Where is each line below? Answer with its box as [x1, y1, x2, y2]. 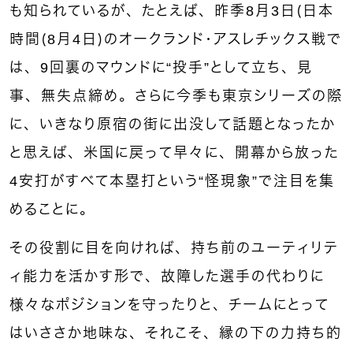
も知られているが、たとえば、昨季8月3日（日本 [9, 3, 334, 20]
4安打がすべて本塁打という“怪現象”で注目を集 [9, 173, 335, 190]
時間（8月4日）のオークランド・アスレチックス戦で [9, 32, 342, 48]
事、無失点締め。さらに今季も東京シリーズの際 [9, 88, 343, 105]
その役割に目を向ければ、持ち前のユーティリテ [9, 240, 339, 257]
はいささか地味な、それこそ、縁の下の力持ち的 [9, 325, 342, 342]
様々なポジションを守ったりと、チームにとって [9, 297, 329, 314]
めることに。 [9, 202, 95, 218]
